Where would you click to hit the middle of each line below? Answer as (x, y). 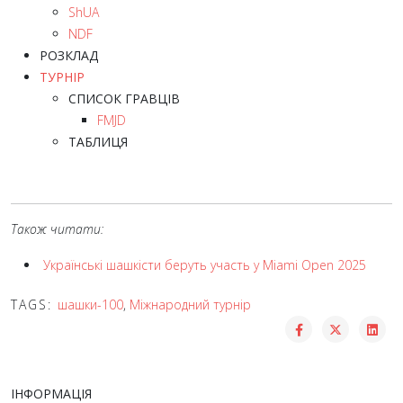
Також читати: (57, 228)
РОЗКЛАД (69, 55)
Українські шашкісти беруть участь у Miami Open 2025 (205, 264)
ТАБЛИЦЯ (98, 141)
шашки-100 (90, 304)
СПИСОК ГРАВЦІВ (124, 98)
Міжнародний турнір (190, 304)
